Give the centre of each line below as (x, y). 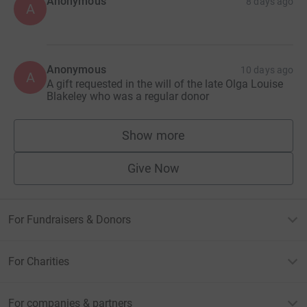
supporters (183, 142)
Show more (153, 136)
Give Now (153, 169)
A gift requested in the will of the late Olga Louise (165, 84)
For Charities (39, 262)
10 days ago (267, 70)
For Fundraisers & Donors (70, 220)
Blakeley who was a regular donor (128, 97)
